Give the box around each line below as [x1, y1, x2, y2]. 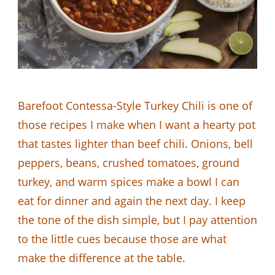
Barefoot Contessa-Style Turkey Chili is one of [18, 98, 252, 113]
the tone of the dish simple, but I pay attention [18, 212, 257, 227]
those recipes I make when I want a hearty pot [18, 117, 255, 132]
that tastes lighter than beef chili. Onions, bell [18, 136, 253, 151]
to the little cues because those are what [18, 231, 227, 246]
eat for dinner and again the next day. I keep [18, 193, 246, 208]
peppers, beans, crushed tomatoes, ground [18, 155, 239, 170]
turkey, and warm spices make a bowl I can [18, 174, 239, 189]
